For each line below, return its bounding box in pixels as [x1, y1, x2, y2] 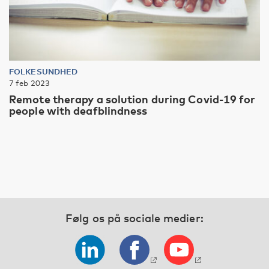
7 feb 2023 [9, 77, 50, 88]
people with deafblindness [9, 103, 148, 117]
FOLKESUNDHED [9, 66, 78, 76]
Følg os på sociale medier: [65, 211, 204, 225]
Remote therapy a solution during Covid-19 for [9, 92, 256, 106]
